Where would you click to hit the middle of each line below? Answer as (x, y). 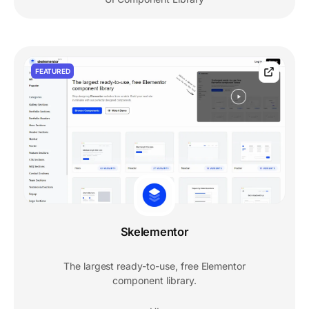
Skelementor (154, 232)
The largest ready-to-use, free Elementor (154, 266)
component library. (154, 281)
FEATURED (53, 71)
